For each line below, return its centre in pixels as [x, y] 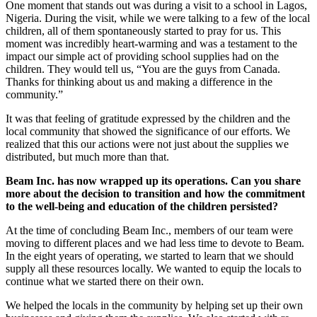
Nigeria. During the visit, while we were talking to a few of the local [158, 18]
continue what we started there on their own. [105, 282]
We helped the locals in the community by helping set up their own [154, 306]
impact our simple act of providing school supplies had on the [142, 57]
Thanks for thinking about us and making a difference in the [139, 82]
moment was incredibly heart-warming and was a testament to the [151, 44]
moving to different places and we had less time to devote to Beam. [155, 243]
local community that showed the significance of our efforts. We [148, 132]
